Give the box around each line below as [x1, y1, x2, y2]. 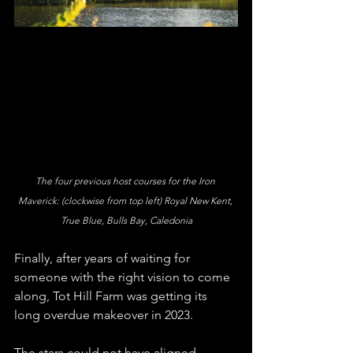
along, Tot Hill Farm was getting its [14, 288, 210, 303]
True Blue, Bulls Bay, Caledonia [60, 214, 192, 226]
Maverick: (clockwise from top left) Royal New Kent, [17, 194, 235, 206]
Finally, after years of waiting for [14, 250, 193, 266]
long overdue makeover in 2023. [14, 307, 196, 322]
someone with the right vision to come [14, 269, 233, 284]
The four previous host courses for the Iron [35, 174, 217, 187]
